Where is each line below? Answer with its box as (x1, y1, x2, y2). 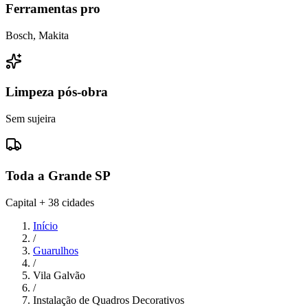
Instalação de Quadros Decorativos (33, 294, 184, 306)
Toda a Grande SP (5, 168, 111, 183)
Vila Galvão (33, 269, 85, 281)
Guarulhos (33, 244, 78, 256)
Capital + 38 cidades (5, 196, 94, 208)
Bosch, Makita (5, 29, 69, 41)
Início (33, 219, 58, 232)
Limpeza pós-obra (5, 85, 108, 100)
